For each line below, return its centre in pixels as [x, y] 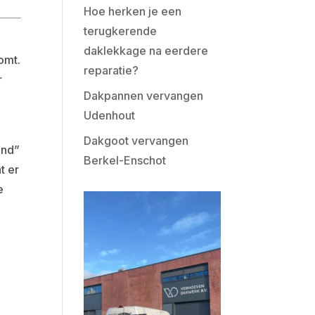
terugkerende [121, 31]
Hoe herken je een [133, 11]
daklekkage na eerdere [146, 51]
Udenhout [110, 115]
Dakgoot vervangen [136, 141]
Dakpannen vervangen [144, 96]
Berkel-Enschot [125, 160]
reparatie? [111, 70]
